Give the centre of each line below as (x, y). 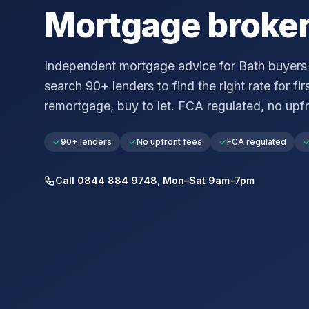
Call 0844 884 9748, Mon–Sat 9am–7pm (155, 180)
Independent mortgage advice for (141, 66)
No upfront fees (169, 142)
